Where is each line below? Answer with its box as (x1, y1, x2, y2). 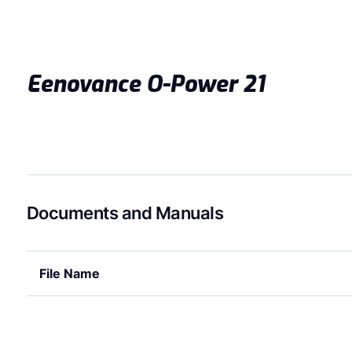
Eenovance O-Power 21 (26, 68, 265, 99)
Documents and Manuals (26, 202, 224, 223)
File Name (38, 265, 100, 281)
